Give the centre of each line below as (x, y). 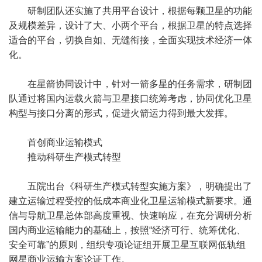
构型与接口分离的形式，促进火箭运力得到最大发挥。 (121, 113)
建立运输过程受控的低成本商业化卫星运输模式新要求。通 (130, 201)
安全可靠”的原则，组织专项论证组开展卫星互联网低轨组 (127, 245)
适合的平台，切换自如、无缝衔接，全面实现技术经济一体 (130, 40)
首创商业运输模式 (65, 142)
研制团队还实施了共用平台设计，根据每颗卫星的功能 (140, 11)
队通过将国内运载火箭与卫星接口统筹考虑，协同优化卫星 (130, 99)
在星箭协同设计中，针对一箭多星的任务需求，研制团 (140, 84)
